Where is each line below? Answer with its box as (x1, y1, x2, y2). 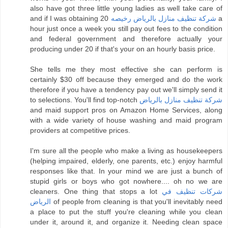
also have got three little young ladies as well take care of (30, 4, 222, 13)
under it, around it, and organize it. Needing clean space (30, 218, 222, 226)
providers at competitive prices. (30, 126, 130, 135)
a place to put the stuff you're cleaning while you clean (30, 208, 222, 216)
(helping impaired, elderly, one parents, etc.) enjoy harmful (30, 157, 222, 165)
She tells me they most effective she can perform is (30, 65, 222, 74)
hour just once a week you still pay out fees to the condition (30, 24, 222, 33)
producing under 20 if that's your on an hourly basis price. (30, 45, 215, 53)
